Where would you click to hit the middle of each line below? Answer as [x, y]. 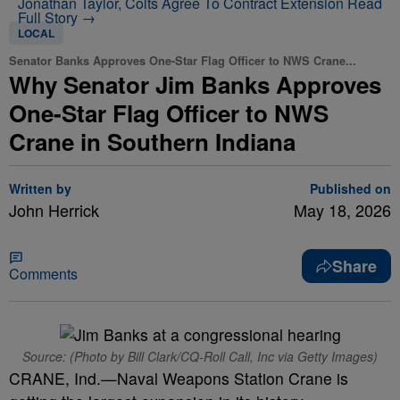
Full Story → [57, 17]
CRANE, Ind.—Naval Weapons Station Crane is [179, 378]
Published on [350, 188]
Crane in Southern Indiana [152, 142]
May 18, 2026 [342, 210]
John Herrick [54, 210]
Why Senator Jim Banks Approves [195, 84]
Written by [40, 188]
